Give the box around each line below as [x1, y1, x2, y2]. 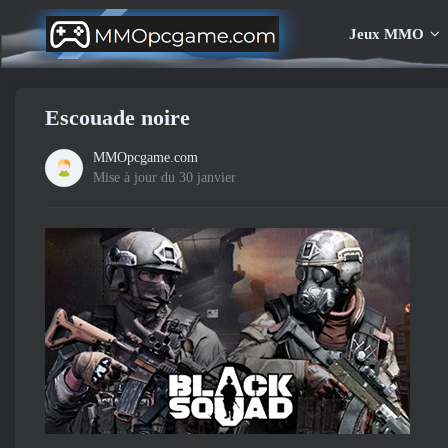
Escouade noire [45, 105, 190, 130]
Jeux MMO [348, 26, 424, 42]
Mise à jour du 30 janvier [93, 170, 236, 185]
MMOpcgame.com [93, 150, 198, 165]
